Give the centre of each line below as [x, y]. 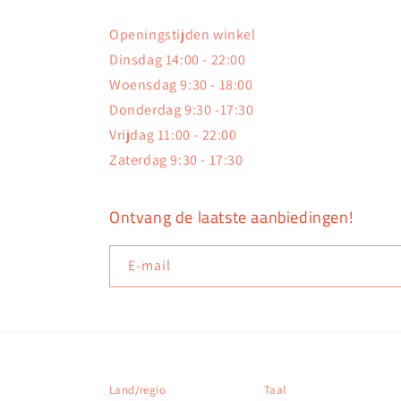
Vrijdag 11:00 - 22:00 [173, 135]
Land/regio [137, 390]
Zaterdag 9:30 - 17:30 [176, 160]
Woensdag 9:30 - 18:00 [181, 85]
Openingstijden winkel [183, 34]
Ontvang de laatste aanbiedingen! [231, 217]
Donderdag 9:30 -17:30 [182, 110]
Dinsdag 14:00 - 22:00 [178, 60]
